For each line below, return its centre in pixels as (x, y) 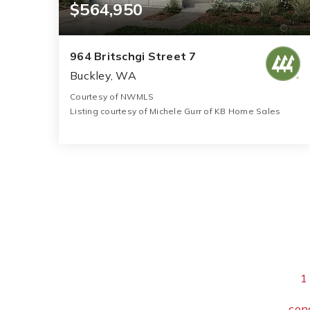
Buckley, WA (103, 75)
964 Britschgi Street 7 (133, 56)
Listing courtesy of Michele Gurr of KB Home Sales (175, 111)
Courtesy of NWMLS (112, 96)
